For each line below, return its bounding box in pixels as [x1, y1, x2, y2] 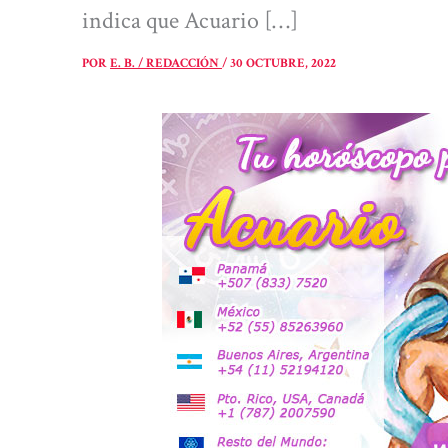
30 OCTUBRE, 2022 [230, 55, 336, 72]
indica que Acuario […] [82, 5, 298, 36]
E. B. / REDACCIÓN [110, 55, 222, 72]
